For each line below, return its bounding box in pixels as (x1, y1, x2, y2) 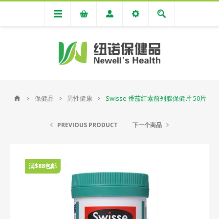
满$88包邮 (29, 162, 57, 170)
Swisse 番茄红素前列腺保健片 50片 (106, 94, 206, 103)
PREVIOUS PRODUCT (57, 121, 118, 129)
